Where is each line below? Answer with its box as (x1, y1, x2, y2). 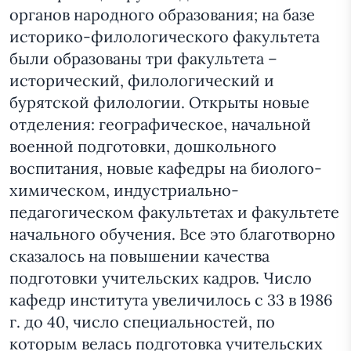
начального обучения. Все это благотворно (9, 224, 335, 244)
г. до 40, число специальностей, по (9, 312, 275, 332)
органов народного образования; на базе (9, 5, 315, 25)
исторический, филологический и (9, 71, 274, 91)
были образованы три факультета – (9, 49, 277, 69)
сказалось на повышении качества (9, 246, 270, 266)
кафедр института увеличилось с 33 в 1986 (9, 290, 333, 310)
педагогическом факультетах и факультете (9, 202, 339, 223)
